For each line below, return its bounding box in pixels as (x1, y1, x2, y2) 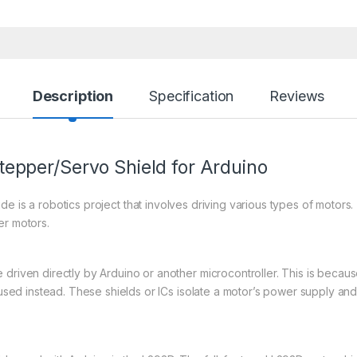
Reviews (269, 87, 325, 104)
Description (32, 87, 114, 104)
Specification (149, 87, 234, 104)
